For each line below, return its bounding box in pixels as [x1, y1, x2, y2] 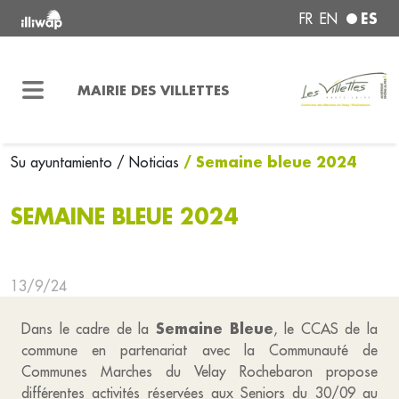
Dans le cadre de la [21, 320, 156, 338]
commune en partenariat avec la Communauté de [21, 341, 378, 359]
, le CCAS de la [273, 320, 379, 338]
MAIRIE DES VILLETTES [77, 80, 229, 99]
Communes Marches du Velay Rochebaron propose [21, 362, 378, 380]
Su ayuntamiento [11, 153, 117, 171]
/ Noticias [117, 153, 179, 171]
